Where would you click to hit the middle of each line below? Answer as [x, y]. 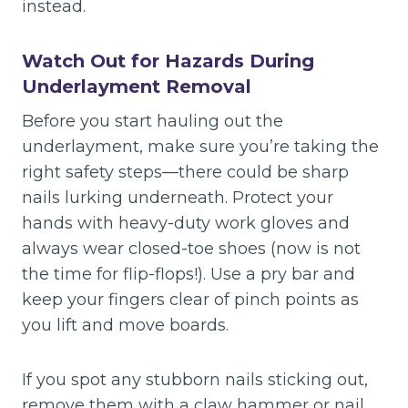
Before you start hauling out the [153, 121]
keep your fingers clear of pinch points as [190, 299]
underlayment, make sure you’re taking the [200, 146]
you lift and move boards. [125, 325]
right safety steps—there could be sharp [185, 172]
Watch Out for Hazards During [168, 61]
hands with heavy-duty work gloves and [186, 223]
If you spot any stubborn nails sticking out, [195, 379]
